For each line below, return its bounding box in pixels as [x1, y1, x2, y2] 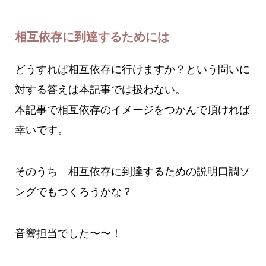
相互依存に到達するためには [14, 31, 169, 44]
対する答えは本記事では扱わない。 [14, 84, 186, 96]
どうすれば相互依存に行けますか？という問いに [14, 64, 250, 76]
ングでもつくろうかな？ [14, 186, 132, 198]
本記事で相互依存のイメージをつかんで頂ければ [14, 104, 250, 116]
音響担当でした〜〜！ [14, 227, 122, 240]
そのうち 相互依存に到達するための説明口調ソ [14, 166, 250, 178]
